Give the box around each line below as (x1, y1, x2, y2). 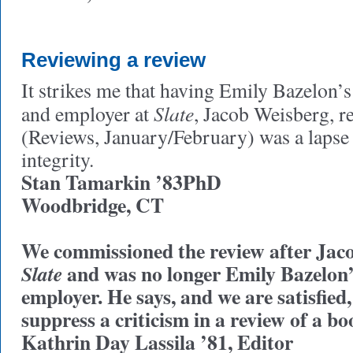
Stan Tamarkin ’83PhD (21, 167, 221, 197)
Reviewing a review (21, 48, 206, 72)
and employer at (21, 100, 154, 127)
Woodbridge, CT (21, 190, 164, 220)
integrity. (21, 146, 94, 173)
